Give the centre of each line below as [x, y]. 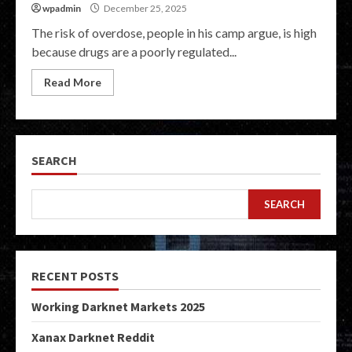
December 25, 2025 [145, 8]
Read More [73, 82]
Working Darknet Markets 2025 [118, 306]
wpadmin [62, 8]
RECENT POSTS [75, 276]
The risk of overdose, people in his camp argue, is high [174, 33]
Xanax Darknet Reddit [93, 337]
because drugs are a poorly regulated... [134, 51]
